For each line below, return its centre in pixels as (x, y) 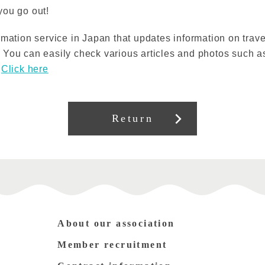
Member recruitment (112, 245)
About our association (116, 223)
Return (132, 118)
